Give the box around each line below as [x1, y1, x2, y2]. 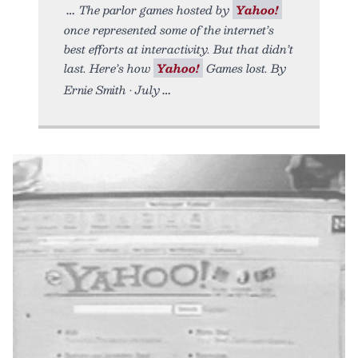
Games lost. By [203, 58, 286, 78]
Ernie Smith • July [64, 79, 160, 99]
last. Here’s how [64, 58, 153, 78]
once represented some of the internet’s [64, 19, 274, 39]
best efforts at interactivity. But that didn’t [64, 38, 293, 58]
